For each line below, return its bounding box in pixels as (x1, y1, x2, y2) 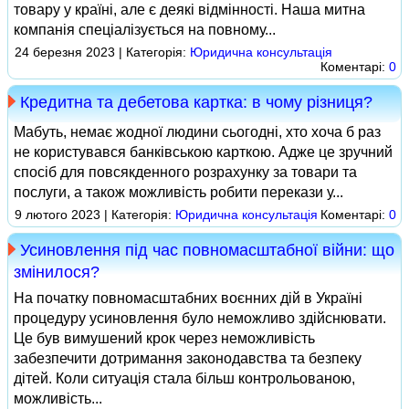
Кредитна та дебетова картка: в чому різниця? (20, 93, 372, 111)
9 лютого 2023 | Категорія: (15, 207, 175, 222)
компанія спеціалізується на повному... (14, 22, 276, 37)
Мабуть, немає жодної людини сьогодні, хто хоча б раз (14, 124, 381, 140)
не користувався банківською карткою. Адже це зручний (14, 144, 393, 160)
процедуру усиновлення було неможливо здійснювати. (14, 310, 386, 326)
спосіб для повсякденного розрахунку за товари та (14, 164, 357, 180)
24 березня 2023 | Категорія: (15, 45, 190, 59)
